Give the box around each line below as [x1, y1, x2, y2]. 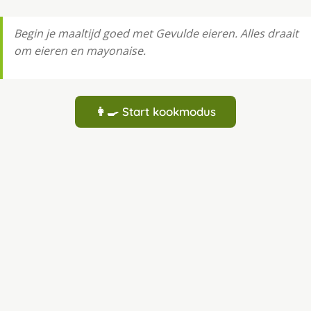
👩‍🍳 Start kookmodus [95, 104, 216, 119]
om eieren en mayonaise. [14, 43, 146, 59]
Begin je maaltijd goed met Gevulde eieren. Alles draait [14, 26, 299, 42]
